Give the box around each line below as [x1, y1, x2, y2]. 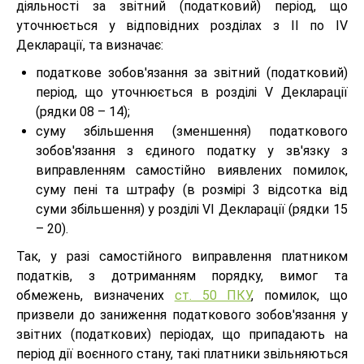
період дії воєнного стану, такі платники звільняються [16, 345, 348, 362]
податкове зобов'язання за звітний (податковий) [36, 64, 348, 80]
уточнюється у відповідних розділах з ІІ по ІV [16, 17, 348, 33]
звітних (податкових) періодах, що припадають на [16, 326, 348, 342]
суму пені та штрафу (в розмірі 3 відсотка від [36, 181, 348, 197]
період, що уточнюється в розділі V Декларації [36, 84, 348, 100]
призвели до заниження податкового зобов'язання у [16, 306, 348, 323]
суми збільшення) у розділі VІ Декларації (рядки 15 [36, 201, 348, 217]
